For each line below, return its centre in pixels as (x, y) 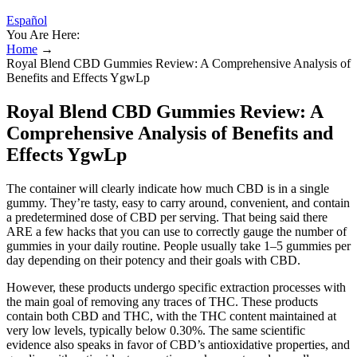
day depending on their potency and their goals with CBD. (153, 260)
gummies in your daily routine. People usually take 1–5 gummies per (178, 245)
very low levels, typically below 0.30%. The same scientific (156, 330)
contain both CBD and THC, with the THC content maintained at (171, 316)
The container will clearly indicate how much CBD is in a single (168, 188)
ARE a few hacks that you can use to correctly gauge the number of (177, 231)
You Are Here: (43, 35)
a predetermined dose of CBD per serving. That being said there (167, 217)
